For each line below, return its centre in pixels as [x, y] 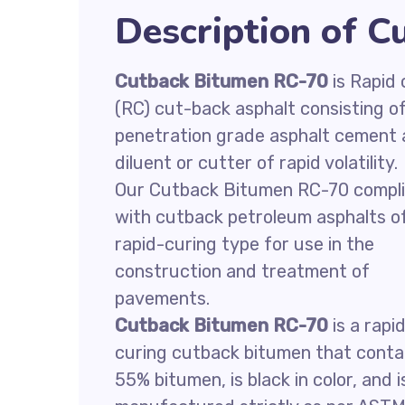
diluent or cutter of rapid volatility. [256, 163]
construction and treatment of [242, 271]
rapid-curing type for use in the [245, 244]
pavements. [162, 298]
